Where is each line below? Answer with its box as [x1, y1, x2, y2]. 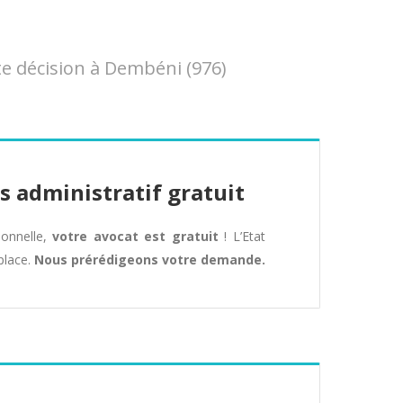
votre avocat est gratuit [52, 228, 219, 245]
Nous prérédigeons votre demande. [34, 251, 265, 268]
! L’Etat [218, 228, 266, 245]
